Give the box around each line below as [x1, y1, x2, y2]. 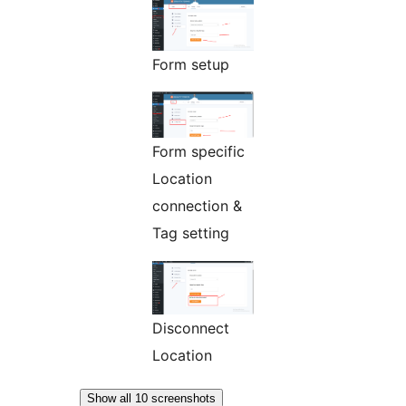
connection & [152, 196, 242, 215]
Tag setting [152, 223, 229, 242]
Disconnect [152, 318, 229, 337]
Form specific [152, 141, 245, 160]
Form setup [152, 54, 229, 73]
